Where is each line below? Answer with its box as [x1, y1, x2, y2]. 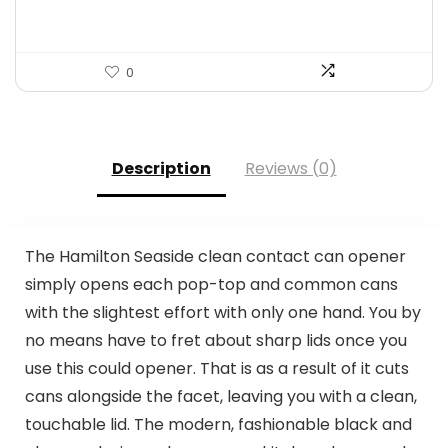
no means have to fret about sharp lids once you [24, 328, 407, 352]
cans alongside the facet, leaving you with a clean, [24, 384, 417, 408]
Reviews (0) [244, 157, 337, 180]
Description [111, 157, 211, 180]
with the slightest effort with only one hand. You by [24, 300, 421, 324]
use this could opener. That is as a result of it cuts [24, 356, 409, 380]
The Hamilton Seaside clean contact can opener [24, 244, 406, 268]
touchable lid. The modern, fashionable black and [24, 412, 412, 436]
